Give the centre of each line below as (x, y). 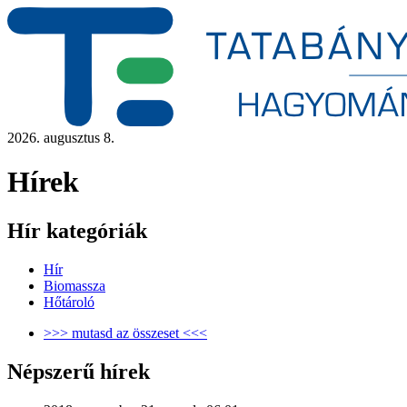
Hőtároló (69, 302)
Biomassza (74, 285)
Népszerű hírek (79, 371)
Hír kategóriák (77, 230)
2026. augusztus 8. (61, 138)
